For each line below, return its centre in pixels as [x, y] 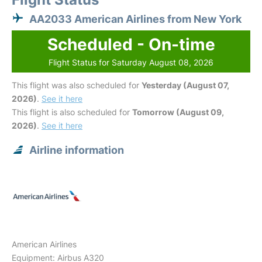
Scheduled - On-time [131, 44]
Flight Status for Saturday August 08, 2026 [131, 62]
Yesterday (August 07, [185, 85]
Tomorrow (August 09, [178, 112]
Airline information [77, 150]
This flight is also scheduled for [72, 112]
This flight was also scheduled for [77, 85]
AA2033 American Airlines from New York [135, 19]
